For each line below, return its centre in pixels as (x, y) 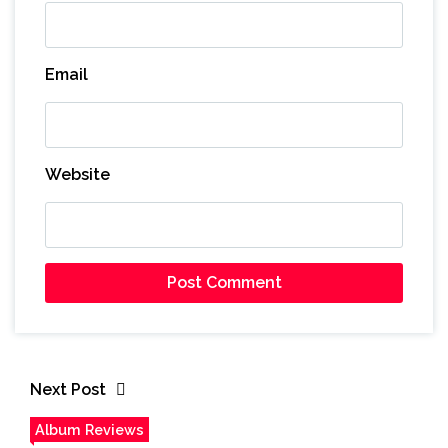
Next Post (68, 389)
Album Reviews (89, 429)
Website (77, 174)
